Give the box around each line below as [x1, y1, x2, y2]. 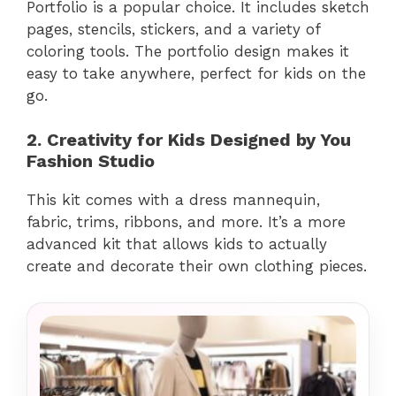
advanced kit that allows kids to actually [27, 235, 327, 254]
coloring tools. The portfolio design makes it [27, 42, 349, 60]
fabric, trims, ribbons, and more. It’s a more [27, 213, 346, 232]
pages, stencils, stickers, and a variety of [27, 19, 320, 38]
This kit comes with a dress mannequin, [27, 191, 320, 209]
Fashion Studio [27, 150, 155, 172]
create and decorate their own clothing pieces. [27, 257, 367, 276]
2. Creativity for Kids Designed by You [27, 129, 351, 151]
